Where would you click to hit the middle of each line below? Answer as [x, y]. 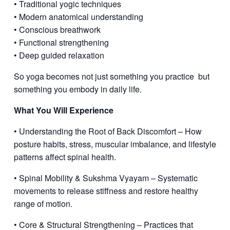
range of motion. [43, 204]
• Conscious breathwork [57, 30]
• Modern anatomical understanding [78, 17]
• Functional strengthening [61, 43]
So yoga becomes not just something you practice [104, 76]
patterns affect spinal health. [65, 157]
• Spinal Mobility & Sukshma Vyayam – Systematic [106, 178]
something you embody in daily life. [78, 89]
